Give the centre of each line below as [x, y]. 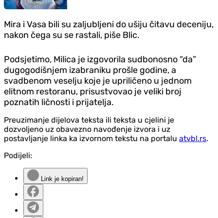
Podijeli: [18, 156]
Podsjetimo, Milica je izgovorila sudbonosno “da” [100, 60]
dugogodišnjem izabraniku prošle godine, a [90, 70]
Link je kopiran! [61, 179]
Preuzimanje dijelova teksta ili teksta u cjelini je [89, 120]
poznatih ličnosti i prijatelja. [59, 102]
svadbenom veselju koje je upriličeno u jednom [98, 81]
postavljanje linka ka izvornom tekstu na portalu [91, 139]
